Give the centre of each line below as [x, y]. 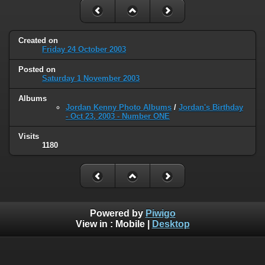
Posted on [37, 70]
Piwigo [160, 213]
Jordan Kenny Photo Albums [119, 108]
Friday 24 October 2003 [84, 50]
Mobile [130, 224]
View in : [95, 224]
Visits [29, 137]
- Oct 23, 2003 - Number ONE [118, 117]
